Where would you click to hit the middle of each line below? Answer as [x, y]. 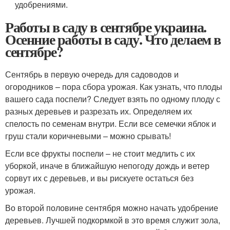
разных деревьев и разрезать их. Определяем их [99, 111]
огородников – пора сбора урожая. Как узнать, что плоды [114, 87]
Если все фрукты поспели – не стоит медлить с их [100, 153]
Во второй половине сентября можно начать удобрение [112, 208]
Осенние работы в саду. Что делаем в [113, 39]
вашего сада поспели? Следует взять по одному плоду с [113, 99]
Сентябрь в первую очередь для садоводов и [92, 74]
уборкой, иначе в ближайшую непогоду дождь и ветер [107, 166]
